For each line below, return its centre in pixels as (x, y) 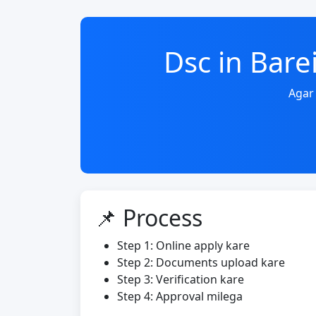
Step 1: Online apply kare (183, 245)
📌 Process (148, 218)
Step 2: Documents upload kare (201, 262)
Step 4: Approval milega (180, 296)
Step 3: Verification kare (181, 279)
